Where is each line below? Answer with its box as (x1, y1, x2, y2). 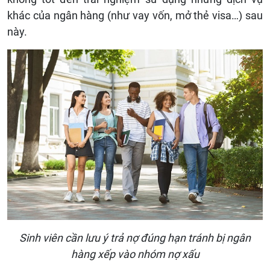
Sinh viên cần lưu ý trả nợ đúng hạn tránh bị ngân (19, 231, 251, 245)
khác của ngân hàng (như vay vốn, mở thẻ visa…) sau (7, 9, 263, 22)
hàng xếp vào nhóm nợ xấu (71, 248, 199, 261)
